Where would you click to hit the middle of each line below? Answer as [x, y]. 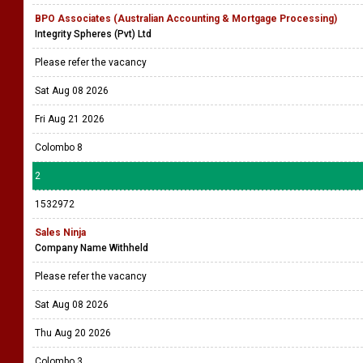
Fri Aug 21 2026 [70, 119]
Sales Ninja [60, 233]
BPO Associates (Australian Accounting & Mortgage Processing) [186, 19]
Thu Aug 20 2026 [73, 333]
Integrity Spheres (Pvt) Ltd [93, 34]
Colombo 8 [59, 147]
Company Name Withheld [92, 248]
